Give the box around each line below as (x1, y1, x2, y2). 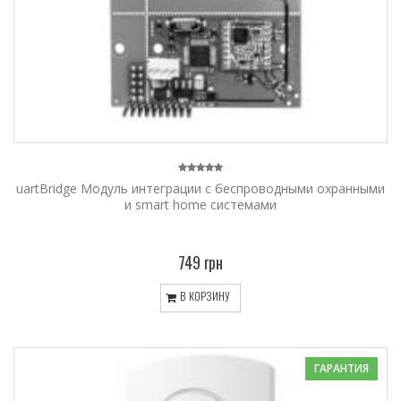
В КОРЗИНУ (176, 287, 231, 305)
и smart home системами (124, 195, 277, 213)
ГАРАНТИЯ (314, 360, 369, 376)
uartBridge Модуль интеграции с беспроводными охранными (16, 179, 385, 197)
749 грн (177, 250, 224, 274)
